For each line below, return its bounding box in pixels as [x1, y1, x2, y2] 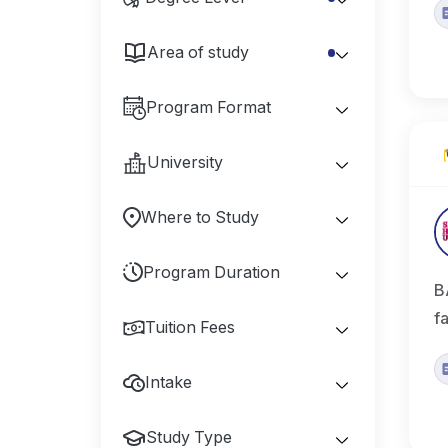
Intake [144, 372, 192, 392]
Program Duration [142, 262, 280, 282]
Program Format [145, 97, 271, 117]
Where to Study [140, 207, 259, 227]
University [146, 152, 223, 172]
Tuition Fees [144, 317, 235, 337]
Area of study [146, 42, 249, 62]
